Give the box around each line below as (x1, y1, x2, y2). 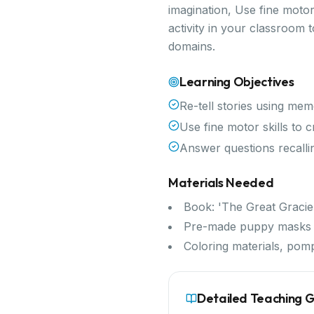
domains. (168, 39, 215, 53)
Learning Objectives (179, 74, 294, 90)
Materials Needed (168, 175, 274, 191)
